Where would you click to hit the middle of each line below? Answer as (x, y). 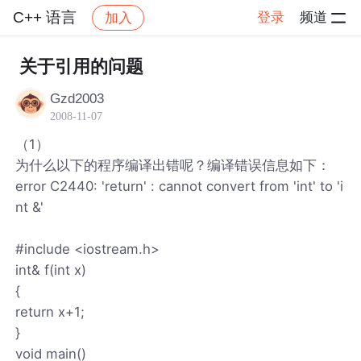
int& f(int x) (51, 270)
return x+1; (50, 311)
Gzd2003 (77, 98)
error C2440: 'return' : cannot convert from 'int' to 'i (180, 186)
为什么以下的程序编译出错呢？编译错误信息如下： (173, 165)
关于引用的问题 (81, 66)
